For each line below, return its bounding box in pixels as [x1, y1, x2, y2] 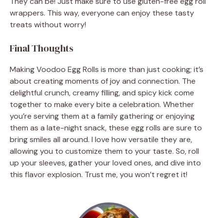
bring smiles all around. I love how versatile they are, [10, 134, 192, 145]
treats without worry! [10, 19, 86, 30]
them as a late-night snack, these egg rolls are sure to [10, 122, 202, 133]
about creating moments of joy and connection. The [10, 75, 196, 86]
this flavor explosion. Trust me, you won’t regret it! [10, 169, 187, 180]
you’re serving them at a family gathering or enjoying [10, 110, 195, 121]
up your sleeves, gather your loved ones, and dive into [10, 157, 201, 168]
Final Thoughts [10, 41, 73, 55]
